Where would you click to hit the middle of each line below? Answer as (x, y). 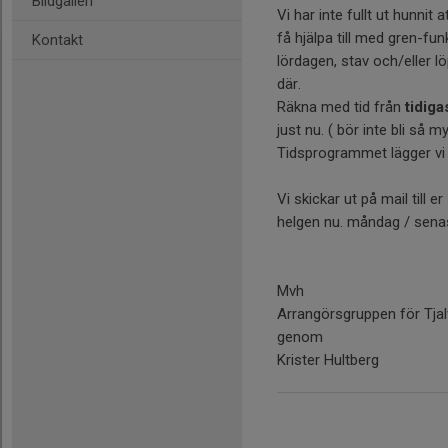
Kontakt (57, 40)
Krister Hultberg (330, 360)
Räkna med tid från (341, 107)
